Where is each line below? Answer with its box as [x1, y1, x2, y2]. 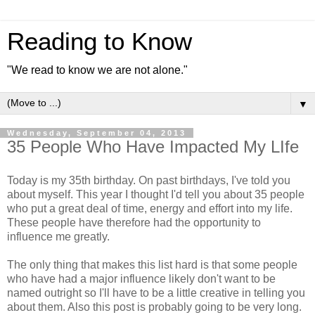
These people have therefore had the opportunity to [7, 216, 261, 229]
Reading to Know [7, 28, 192, 55]
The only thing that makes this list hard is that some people [7, 258, 297, 271]
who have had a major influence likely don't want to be [7, 272, 276, 285]
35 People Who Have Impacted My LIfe [7, 137, 299, 156]
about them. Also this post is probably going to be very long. [7, 300, 302, 313]
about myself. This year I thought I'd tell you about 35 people [7, 188, 304, 200]
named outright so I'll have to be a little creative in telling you [7, 286, 305, 299]
